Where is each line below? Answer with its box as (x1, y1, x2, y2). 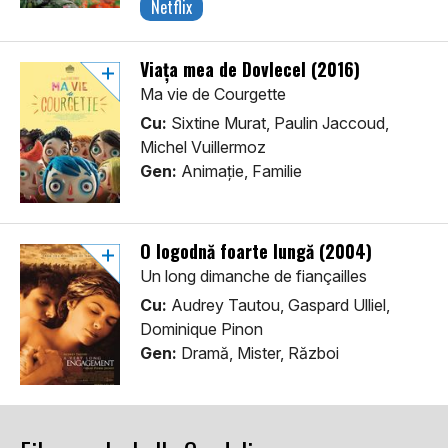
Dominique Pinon (140, 319, 263, 340)
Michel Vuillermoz (140, 137, 266, 158)
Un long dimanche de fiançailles (140, 266, 367, 287)
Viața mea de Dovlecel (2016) (140, 56, 360, 83)
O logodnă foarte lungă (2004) (140, 238, 372, 265)
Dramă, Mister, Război (177, 343, 339, 364)
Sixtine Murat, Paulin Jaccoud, (167, 113, 389, 134)
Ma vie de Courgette (140, 84, 286, 105)
